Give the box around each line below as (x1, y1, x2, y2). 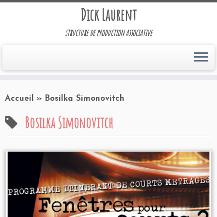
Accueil (5, 94, 34, 103)
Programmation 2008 (32, 188, 106, 195)
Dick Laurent (80, 5, 137, 25)
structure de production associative (65, 27, 152, 38)
